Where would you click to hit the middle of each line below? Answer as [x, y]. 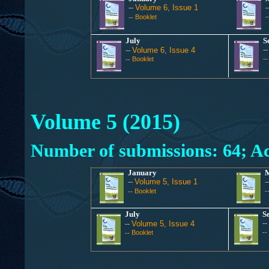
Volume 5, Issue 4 [163, 224]
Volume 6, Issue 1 [167, 8]
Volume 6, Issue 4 [164, 50]
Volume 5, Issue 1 [166, 182]
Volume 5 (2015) [105, 122]
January [144, 173]
